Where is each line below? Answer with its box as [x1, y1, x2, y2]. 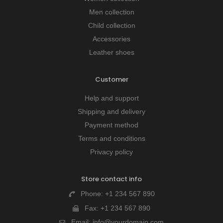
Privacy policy [90, 148, 133, 156]
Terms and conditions [78, 134, 145, 142]
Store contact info [81, 174, 142, 184]
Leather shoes [89, 48, 134, 56]
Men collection [89, 8, 134, 16]
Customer [95, 75, 128, 84]
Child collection [88, 21, 135, 29]
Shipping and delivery [78, 108, 145, 115]
